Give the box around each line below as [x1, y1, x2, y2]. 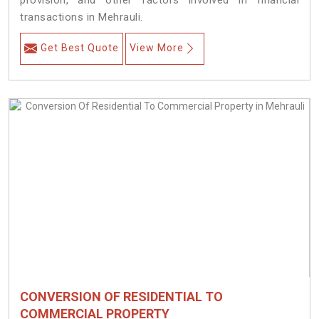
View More [130, 42, 184, 54]
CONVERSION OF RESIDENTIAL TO [20, 289, 223, 305]
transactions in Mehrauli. [20, 11, 143, 24]
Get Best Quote [41, 42, 119, 54]
